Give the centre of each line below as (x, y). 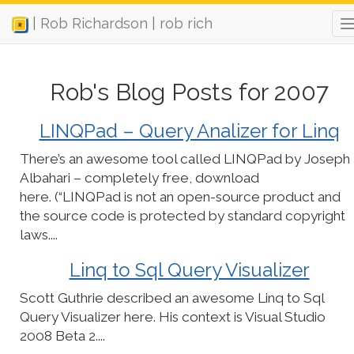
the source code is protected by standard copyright (183, 216)
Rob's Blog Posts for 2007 (189, 92)
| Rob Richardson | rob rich (121, 23)
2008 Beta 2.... (62, 336)
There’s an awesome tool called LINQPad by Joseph (185, 159)
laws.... (39, 235)
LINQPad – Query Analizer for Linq (189, 131)
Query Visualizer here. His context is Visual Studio (173, 317)
